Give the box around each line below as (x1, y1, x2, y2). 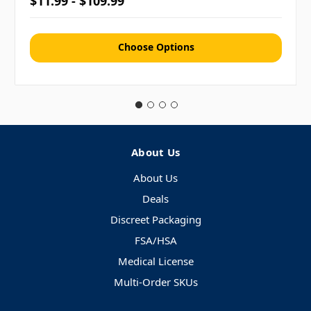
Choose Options (117, 40, 194, 54)
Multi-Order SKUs (113, 275, 198, 289)
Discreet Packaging (110, 212, 201, 227)
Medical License (117, 254, 194, 269)
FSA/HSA (134, 233, 177, 248)
